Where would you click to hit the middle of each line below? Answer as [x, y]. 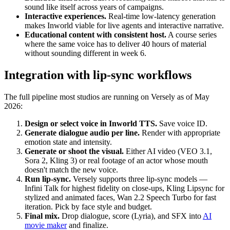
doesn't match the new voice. [71, 170]
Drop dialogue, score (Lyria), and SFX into [131, 216]
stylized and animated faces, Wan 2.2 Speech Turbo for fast [120, 198]
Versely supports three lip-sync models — [139, 179]
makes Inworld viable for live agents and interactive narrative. [124, 26]
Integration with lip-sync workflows [98, 75]
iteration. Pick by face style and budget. [88, 207]
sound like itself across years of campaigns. [94, 7]
